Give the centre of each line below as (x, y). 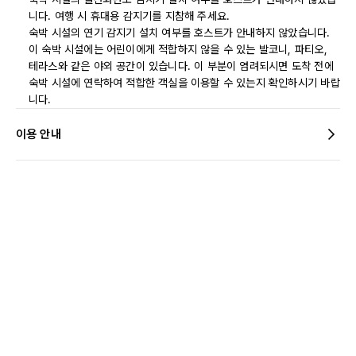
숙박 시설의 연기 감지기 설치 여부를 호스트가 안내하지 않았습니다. (180, 33)
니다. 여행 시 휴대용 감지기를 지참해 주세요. (130, 16)
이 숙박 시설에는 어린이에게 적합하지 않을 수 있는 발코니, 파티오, (178, 49)
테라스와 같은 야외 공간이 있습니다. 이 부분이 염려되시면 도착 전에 (181, 66)
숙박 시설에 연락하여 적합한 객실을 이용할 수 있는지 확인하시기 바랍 (184, 83)
